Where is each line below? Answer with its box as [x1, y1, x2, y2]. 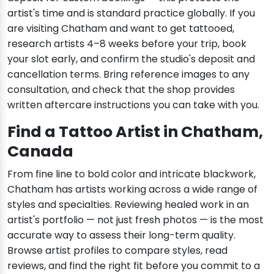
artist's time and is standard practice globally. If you [7, 6, 255, 21]
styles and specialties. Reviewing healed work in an [7, 198, 249, 212]
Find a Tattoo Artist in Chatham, [7, 121, 263, 143]
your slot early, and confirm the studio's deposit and [7, 52, 255, 67]
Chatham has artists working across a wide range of [7, 182, 257, 197]
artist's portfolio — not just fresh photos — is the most [7, 213, 264, 228]
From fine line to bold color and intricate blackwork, [7, 167, 256, 182]
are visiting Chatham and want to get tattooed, [7, 21, 234, 36]
